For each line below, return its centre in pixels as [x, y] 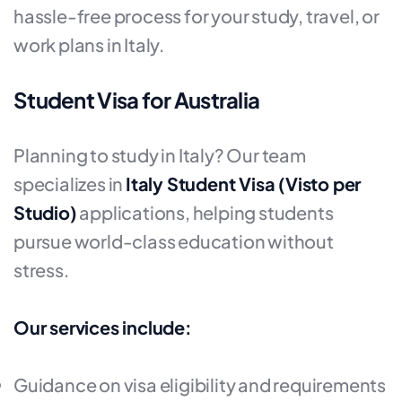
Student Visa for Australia [137, 100]
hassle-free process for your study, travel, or [197, 16]
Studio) [45, 212]
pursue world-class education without [174, 241]
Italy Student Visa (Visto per [244, 184]
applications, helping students [205, 212]
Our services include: [103, 327]
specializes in [70, 184]
